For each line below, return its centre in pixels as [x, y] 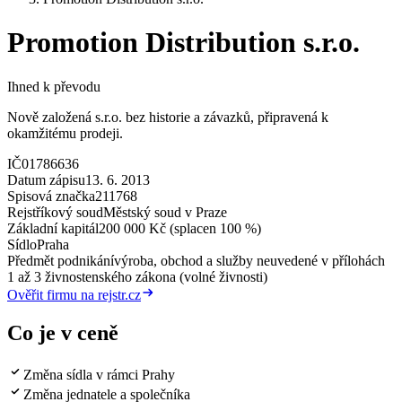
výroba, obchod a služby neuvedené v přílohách [249, 260]
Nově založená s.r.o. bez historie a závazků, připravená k [168, 117]
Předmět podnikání [61, 260]
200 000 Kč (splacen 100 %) [180, 228]
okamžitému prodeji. [65, 133]
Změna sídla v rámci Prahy [99, 374]
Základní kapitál [53, 228]
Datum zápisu [46, 179]
